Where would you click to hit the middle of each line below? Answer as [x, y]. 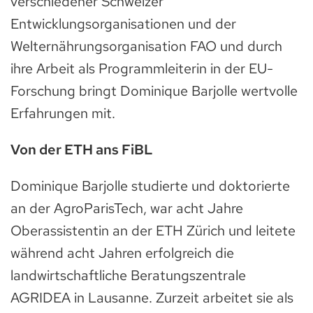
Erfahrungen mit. [63, 113]
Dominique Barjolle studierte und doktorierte [150, 185]
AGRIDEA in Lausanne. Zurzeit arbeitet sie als [152, 297]
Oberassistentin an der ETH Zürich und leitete [153, 230]
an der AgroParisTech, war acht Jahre [127, 208]
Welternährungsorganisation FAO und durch [146, 46]
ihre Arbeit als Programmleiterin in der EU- [142, 68]
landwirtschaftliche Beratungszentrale [128, 275]
